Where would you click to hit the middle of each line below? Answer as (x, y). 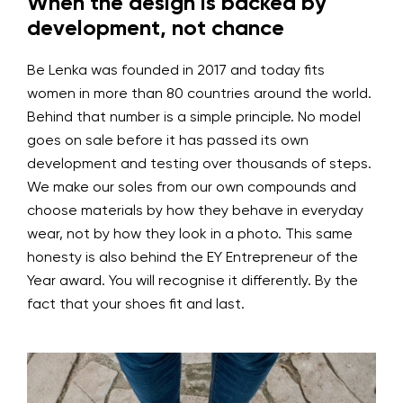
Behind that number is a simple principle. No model (194, 117)
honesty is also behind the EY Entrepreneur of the (193, 258)
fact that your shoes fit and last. (136, 304)
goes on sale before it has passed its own (168, 141)
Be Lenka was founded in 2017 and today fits (176, 71)
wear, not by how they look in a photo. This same (190, 234)
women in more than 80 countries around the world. (199, 94)
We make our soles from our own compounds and (192, 188)
